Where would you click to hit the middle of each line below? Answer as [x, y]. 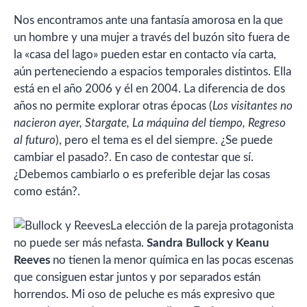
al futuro [35, 140]
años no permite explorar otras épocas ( [113, 106]
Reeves [32, 260]
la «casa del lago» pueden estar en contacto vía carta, [145, 54]
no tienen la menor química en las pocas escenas [172, 260]
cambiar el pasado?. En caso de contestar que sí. [134, 157]
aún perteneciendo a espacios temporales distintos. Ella [152, 71]
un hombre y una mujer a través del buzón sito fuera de [152, 37]
